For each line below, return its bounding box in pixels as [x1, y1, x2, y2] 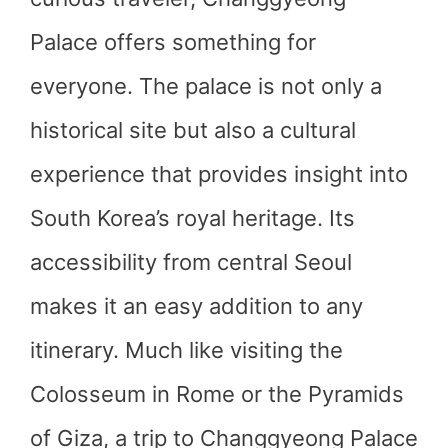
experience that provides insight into [30, 161, 408, 187]
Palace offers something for [30, 29, 316, 55]
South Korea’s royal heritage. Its [30, 205, 355, 231]
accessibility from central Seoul [30, 249, 352, 275]
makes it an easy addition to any [30, 293, 363, 319]
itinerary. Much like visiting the [30, 337, 343, 363]
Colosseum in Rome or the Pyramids [30, 381, 404, 407]
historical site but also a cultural [30, 117, 356, 143]
